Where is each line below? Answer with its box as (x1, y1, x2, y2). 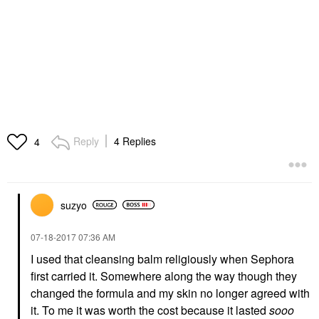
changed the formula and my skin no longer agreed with (31, 284, 310, 301)
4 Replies (114, 133, 156, 148)
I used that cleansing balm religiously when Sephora (31, 250, 294, 267)
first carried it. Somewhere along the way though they (31, 267, 297, 284)
